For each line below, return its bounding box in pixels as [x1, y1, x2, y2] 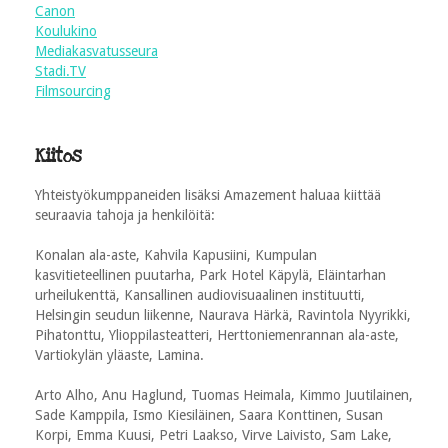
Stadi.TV [35, 62, 86, 79]
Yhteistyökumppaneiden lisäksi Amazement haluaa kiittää [35, 186, 381, 203]
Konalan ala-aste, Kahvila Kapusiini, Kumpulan [35, 246, 317, 263]
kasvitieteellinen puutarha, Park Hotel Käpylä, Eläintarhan [35, 266, 386, 283]
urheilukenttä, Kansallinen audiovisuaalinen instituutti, [35, 286, 365, 303]
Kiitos [35, 144, 81, 168]
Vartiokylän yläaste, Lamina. [35, 346, 204, 363]
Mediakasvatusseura [35, 42, 158, 59]
